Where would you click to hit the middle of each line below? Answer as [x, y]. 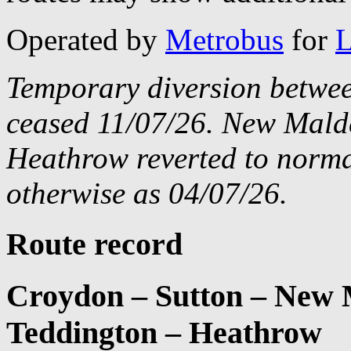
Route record [94, 244]
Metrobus [224, 40]
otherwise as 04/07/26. [147, 194]
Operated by [86, 40]
